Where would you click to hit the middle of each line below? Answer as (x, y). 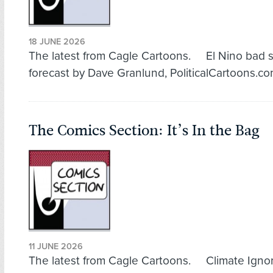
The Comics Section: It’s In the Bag (144, 131)
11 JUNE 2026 (56, 247)
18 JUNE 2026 (57, 42)
